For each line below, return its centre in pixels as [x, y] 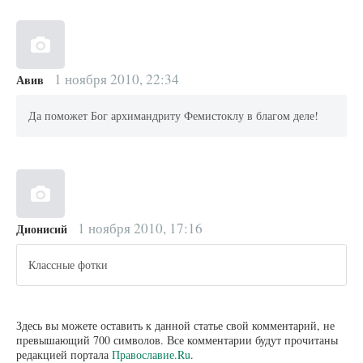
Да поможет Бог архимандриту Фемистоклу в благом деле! [174, 116]
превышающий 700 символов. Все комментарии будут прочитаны [177, 340]
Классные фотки [68, 265]
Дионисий [42, 228]
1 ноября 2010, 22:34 [115, 79]
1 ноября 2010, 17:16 [138, 228]
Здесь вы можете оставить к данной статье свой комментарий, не [175, 325]
